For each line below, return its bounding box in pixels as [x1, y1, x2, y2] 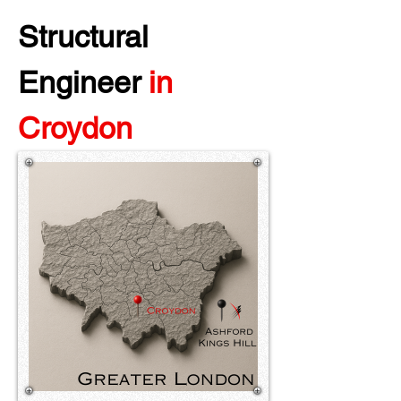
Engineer [18, 64, 149, 100]
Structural [18, 19, 157, 55]
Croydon [18, 110, 132, 146]
